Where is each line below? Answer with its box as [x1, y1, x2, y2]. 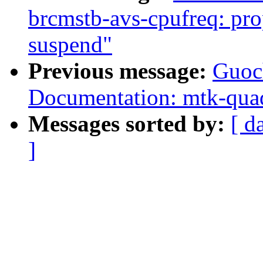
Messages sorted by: [28, 111, 231, 137]
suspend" [28, 32, 112, 58]
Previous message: [28, 58, 213, 84]
